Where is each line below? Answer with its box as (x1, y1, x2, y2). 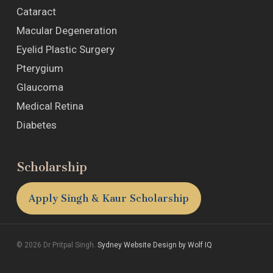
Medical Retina (16, 100, 83, 113)
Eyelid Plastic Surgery (16, 43, 115, 56)
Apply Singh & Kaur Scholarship (28, 193, 189, 205)
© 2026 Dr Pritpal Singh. (16, 241, 97, 250)
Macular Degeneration (16, 24, 117, 37)
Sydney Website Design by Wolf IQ (97, 241, 212, 250)
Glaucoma (16, 81, 63, 94)
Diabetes (16, 119, 57, 132)
